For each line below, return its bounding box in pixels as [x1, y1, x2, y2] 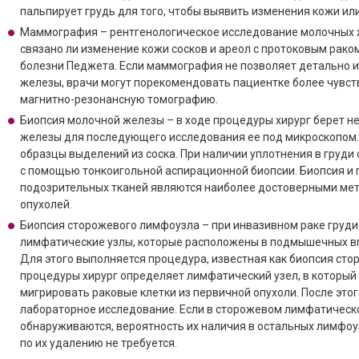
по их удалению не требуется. [19, 337, 177, 349]
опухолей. [19, 198, 72, 211]
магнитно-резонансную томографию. [19, 93, 218, 106]
